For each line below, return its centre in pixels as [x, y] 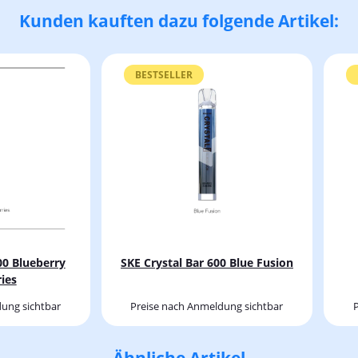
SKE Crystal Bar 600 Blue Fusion [207, 262]
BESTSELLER [163, 74]
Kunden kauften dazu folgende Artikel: [179, 21]
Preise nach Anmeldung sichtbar [207, 306]
